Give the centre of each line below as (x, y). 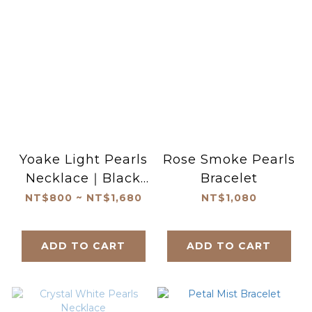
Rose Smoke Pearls (229, 160)
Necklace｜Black (83, 179)
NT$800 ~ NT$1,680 (83, 198)
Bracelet (229, 179)
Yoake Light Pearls (83, 160)
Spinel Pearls (83, 197)
